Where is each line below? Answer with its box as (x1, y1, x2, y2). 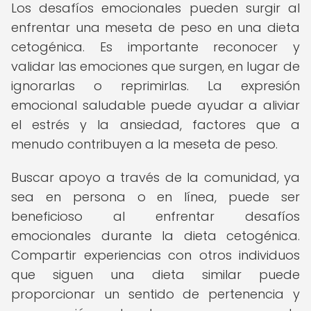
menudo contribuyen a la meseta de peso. (11, 135, 278, 153)
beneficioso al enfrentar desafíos (11, 208, 300, 225)
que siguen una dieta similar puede (11, 266, 300, 283)
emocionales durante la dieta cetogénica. (11, 227, 300, 244)
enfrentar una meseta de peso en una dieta (11, 19, 300, 36)
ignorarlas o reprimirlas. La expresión (11, 77, 300, 94)
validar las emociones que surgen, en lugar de (11, 58, 300, 75)
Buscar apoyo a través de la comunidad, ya (11, 169, 300, 186)
